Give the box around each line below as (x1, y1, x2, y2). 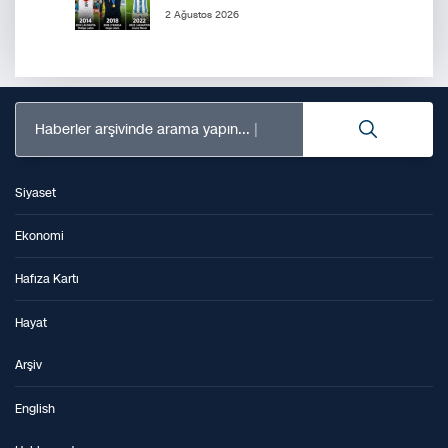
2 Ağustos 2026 (165, 8, 239, 23)
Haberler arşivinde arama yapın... (35, 119, 250, 139)
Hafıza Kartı (15, 271, 79, 288)
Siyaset (15, 185, 56, 202)
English (15, 400, 55, 417)
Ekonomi (15, 228, 64, 245)
